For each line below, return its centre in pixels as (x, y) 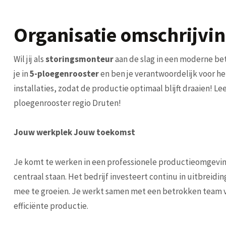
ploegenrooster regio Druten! (67, 103)
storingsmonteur (80, 59)
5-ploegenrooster (65, 74)
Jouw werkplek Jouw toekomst (74, 132)
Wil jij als (29, 59)
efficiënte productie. (51, 206)
